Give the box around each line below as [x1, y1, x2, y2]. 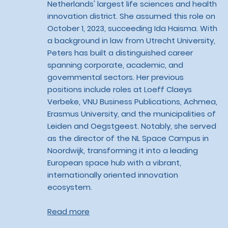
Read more [47, 206, 90, 217]
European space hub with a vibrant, [47, 157, 182, 168]
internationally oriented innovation [47, 169, 179, 181]
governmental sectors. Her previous [47, 72, 184, 83]
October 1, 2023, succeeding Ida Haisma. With [47, 23, 218, 34]
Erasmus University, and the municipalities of [47, 108, 216, 120]
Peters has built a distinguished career [47, 47, 193, 59]
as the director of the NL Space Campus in [47, 133, 209, 144]
